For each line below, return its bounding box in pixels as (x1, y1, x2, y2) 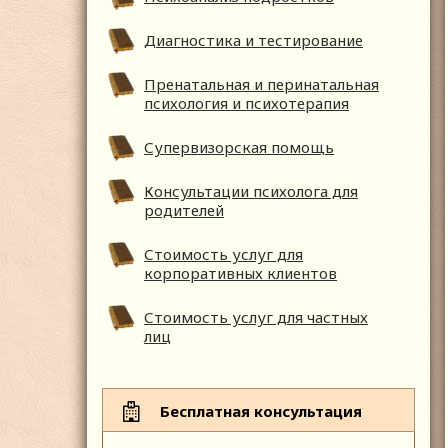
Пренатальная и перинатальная (144, 74, 379, 95)
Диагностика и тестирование (144, 30, 363, 51)
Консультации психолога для (144, 181, 358, 202)
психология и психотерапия (144, 93, 349, 114)
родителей (144, 200, 224, 221)
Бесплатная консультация (160, 401, 362, 422)
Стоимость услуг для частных (144, 307, 368, 328)
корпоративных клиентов (144, 263, 337, 284)
